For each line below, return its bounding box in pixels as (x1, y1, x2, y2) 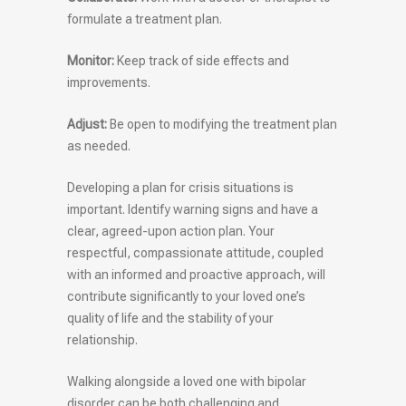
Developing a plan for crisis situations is (67, 180, 294, 196)
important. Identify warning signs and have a (67, 202, 318, 217)
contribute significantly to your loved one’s (67, 289, 305, 304)
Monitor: (67, 53, 114, 69)
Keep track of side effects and (114, 53, 289, 69)
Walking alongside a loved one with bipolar (67, 374, 306, 390)
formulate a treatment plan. (67, 12, 222, 27)
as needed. (67, 139, 130, 154)
